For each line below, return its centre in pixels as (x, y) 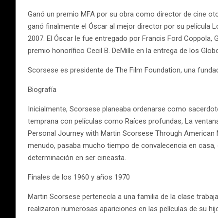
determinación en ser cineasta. (77, 158)
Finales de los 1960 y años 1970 (79, 177)
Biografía (42, 90)
